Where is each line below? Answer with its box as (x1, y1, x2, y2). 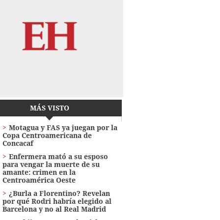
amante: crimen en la (2, 167, 76, 177)
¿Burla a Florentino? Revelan (8, 189, 110, 198)
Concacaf (2, 138, 33, 148)
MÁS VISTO (29, 103, 69, 113)
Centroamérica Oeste (2, 175, 76, 185)
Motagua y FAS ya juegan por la (8, 123, 117, 133)
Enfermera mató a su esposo (8, 152, 108, 162)
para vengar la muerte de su (2, 160, 100, 169)
